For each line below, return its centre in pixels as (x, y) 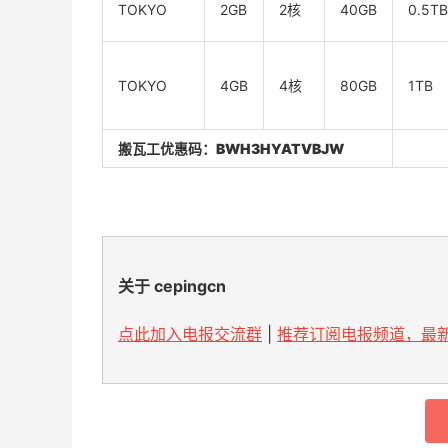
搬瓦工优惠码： (167, 149)
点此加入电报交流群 (190, 334)
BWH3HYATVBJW (280, 149)
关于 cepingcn (172, 286)
